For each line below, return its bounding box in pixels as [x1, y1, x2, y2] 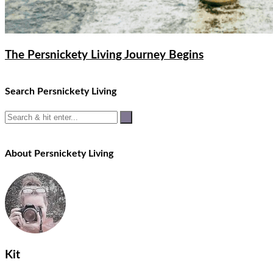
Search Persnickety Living [5, 87, 116, 97]
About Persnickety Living [5, 148, 113, 158]
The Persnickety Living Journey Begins [5, 49, 204, 61]
